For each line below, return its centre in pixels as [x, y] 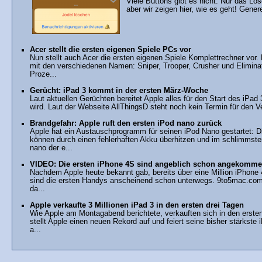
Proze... [43, 75]
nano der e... [51, 148]
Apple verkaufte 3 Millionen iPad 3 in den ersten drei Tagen [137, 206]
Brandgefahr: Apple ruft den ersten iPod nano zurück [126, 124]
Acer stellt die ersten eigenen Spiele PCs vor [111, 50]
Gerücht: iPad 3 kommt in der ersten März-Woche [119, 91]
